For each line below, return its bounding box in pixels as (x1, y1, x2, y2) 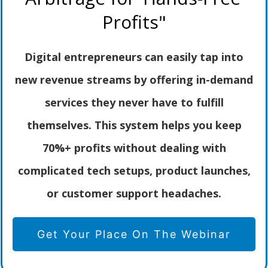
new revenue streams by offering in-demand (15, 72, 253, 87)
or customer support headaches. (47, 186, 221, 201)
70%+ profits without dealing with (42, 141, 226, 156)
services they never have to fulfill (44, 95, 224, 110)
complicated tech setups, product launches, (17, 163, 251, 178)
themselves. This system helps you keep (26, 118, 242, 133)
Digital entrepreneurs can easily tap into (25, 50, 243, 65)
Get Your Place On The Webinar (37, 228, 231, 241)
